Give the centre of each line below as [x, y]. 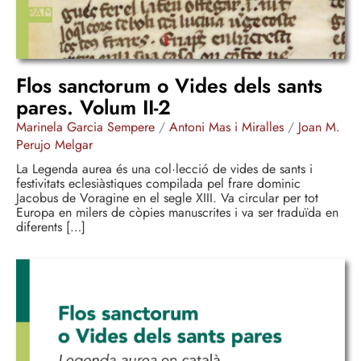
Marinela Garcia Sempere [85, 127]
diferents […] [51, 226]
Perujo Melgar [54, 144]
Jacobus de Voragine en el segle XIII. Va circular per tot [167, 197]
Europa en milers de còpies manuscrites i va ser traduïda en [177, 212]
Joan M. [319, 127]
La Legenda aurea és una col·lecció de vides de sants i [164, 168]
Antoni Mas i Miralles [226, 127]
